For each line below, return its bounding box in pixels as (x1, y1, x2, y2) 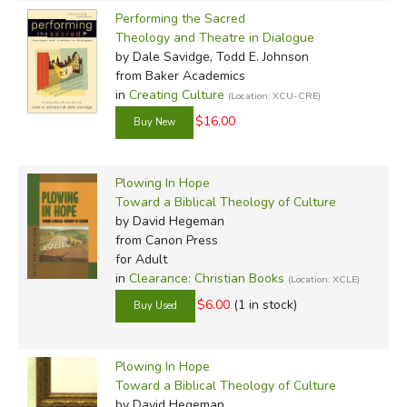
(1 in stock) (233, 295, 297, 313)
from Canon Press (114, 231, 218, 249)
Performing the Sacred (114, 9, 245, 27)
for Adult (114, 250, 167, 268)
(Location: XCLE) (287, 272, 360, 286)
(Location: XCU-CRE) (227, 88, 321, 103)
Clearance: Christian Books (128, 269, 284, 287)
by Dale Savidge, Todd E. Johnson (114, 47, 309, 65)
